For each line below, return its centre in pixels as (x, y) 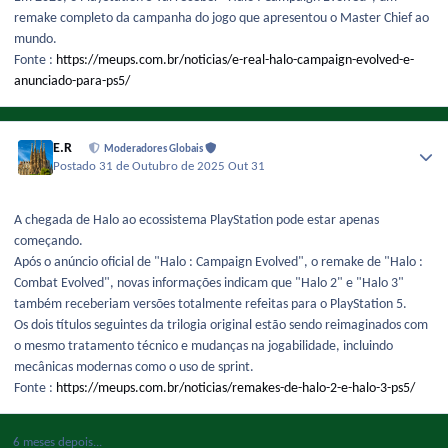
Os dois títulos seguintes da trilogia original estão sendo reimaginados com (221, 326)
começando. (48, 242)
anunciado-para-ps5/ (72, 81)
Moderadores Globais (155, 149)
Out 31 (247, 167)
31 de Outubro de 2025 (164, 167)
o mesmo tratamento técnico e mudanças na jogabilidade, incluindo (203, 347)
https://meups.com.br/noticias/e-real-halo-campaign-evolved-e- (235, 60)
